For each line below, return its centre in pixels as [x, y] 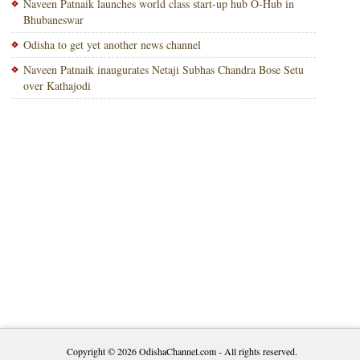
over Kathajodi [57, 86]
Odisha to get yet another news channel [112, 45]
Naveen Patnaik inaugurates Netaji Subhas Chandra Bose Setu [163, 70]
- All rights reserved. [257, 351]
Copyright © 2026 [103, 351]
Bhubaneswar [53, 20]
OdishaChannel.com [178, 351]
